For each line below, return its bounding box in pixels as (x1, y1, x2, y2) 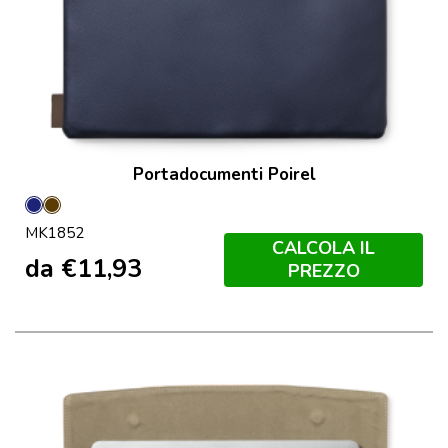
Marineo (33, 203, 96, 227)
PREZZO (287, 258, 360, 283)
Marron (51, 203, 108, 227)
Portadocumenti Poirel (132, 163, 316, 187)
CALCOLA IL (272, 235, 375, 260)
